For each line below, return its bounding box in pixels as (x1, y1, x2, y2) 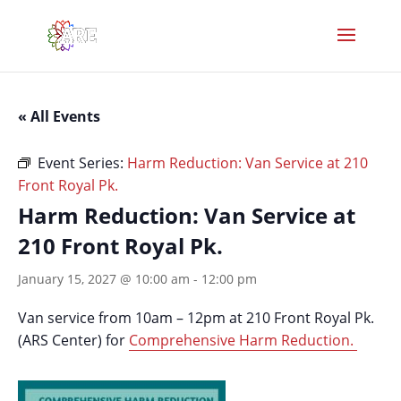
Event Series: (38, 153, 127, 173)
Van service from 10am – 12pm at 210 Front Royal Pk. (18, 308, 374, 328)
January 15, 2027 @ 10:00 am (18, 270, 190, 287)
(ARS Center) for (18, 330, 129, 350)
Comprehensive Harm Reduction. (129, 330, 357, 350)
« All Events (18, 107, 100, 126)
